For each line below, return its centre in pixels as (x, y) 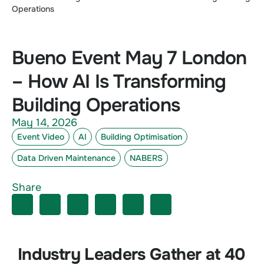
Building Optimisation (141, 137)
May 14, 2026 (44, 123)
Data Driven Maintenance (66, 158)
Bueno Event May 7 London (129, 58)
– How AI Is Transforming (119, 82)
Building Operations (96, 105)
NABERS (146, 158)
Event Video (41, 137)
